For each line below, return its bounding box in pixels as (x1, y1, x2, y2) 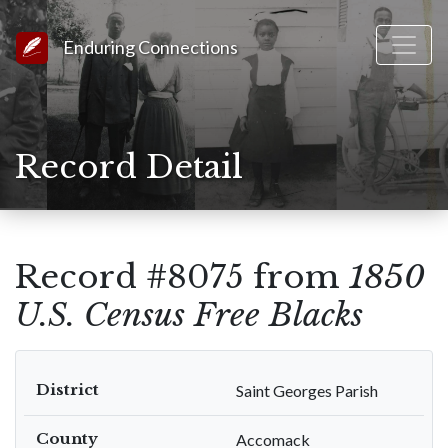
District (36, 380, 99, 399)
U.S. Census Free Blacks (15, 295, 363, 335)
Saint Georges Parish (236, 381, 378, 400)
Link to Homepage (47, 33, 174, 52)
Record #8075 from (15, 257, 349, 297)
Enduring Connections (63, 36, 238, 58)
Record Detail (15, 147, 243, 187)
